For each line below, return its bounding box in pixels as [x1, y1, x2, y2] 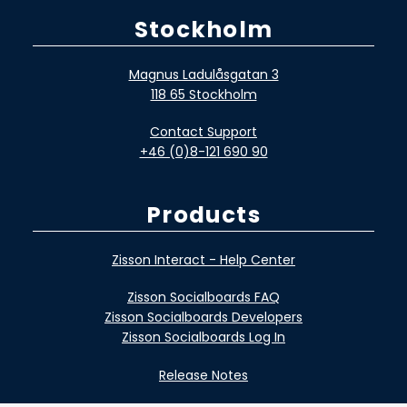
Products [146, 199, 261, 232]
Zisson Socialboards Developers [104, 308, 303, 327]
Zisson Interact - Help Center [112, 250, 295, 269]
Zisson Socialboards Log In [122, 328, 285, 347]
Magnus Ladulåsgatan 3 [128, 65, 279, 84]
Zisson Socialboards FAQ [127, 288, 280, 307]
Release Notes [159, 365, 248, 384]
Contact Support [150, 123, 257, 142]
